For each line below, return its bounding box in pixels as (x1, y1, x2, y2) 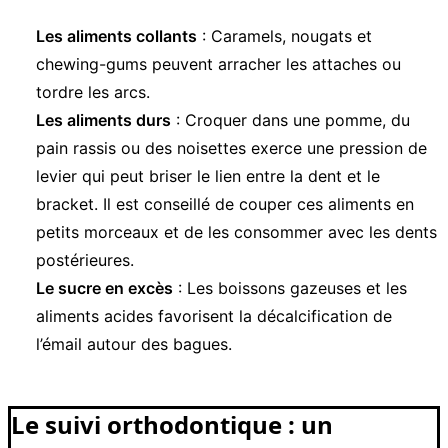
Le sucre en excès (36, 277, 173, 298)
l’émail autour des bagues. (36, 333, 232, 354)
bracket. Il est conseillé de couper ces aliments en (36, 193, 414, 214)
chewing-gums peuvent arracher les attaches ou (36, 53, 401, 74)
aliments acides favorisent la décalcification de (36, 305, 392, 326)
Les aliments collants (36, 25, 197, 46)
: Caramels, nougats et (197, 25, 372, 46)
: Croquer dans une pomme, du (171, 109, 410, 130)
